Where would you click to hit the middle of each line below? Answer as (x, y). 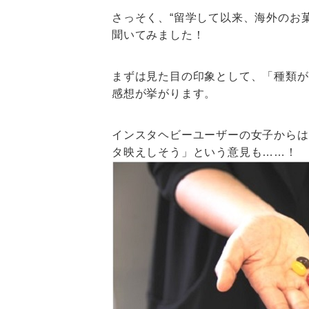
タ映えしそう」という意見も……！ (205, 152)
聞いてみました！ (158, 35)
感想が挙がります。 (164, 94)
